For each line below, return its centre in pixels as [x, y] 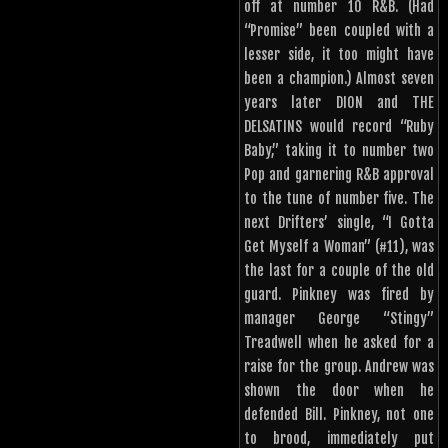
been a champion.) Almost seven [339, 79]
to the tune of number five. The [339, 199]
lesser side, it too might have [339, 55]
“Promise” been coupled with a [339, 31]
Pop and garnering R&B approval [339, 175]
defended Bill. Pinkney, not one [339, 415]
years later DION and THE [339, 103]
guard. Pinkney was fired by [339, 295]
